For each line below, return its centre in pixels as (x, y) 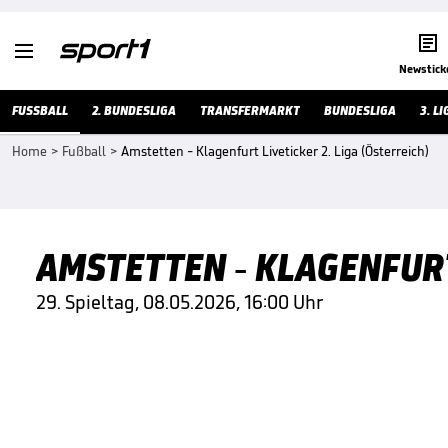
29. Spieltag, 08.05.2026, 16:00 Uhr (179, 302)
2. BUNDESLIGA (134, 110)
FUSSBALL (40, 110)
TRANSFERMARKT (250, 110)
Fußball (84, 151)
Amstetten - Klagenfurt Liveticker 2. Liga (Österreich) (275, 151)
